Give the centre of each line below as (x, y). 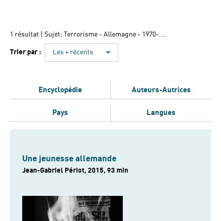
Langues (161, 112)
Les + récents (73, 52)
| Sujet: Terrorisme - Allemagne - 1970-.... (104, 34)
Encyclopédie (60, 90)
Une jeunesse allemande (69, 159)
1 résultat (25, 34)
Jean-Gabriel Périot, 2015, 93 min (75, 170)
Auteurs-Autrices (161, 90)
